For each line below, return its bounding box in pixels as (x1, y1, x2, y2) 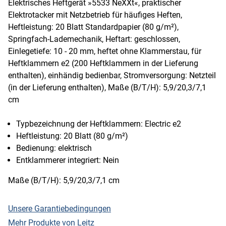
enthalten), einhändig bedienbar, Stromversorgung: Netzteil (8, 70, 216, 80)
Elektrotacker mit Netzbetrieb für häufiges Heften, (8, 10, 182, 20)
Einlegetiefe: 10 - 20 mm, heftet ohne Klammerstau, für (8, 46, 201, 56)
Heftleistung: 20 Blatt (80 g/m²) (16, 131, 128, 141)
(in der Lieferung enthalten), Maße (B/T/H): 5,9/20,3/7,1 (8, 82, 206, 92)
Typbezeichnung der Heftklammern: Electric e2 (16, 119, 181, 129)
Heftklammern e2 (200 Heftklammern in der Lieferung (8, 58, 198, 68)
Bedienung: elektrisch (16, 143, 92, 153)
